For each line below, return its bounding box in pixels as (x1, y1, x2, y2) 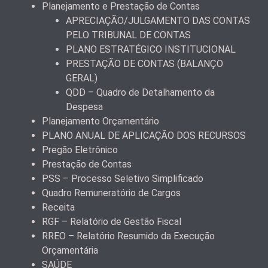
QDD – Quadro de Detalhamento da (66, 86, 215, 98)
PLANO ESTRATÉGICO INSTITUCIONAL (66, 43, 236, 55)
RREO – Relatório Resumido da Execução (42, 230, 215, 242)
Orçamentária (42, 244, 98, 256)
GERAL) (66, 72, 98, 84)
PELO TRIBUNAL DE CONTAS (66, 29, 191, 41)
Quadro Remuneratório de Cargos (42, 187, 181, 199)
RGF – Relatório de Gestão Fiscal (42, 215, 181, 227)
